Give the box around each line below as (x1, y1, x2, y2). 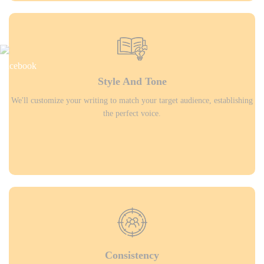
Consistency (105, 249, 159, 262)
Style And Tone (97, 75, 167, 88)
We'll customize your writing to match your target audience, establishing (11, 95, 253, 105)
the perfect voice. (103, 108, 161, 118)
